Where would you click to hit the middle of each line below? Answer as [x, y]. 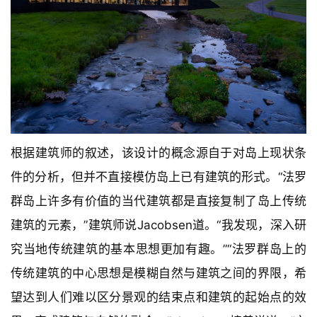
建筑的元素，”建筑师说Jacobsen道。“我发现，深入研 [158, 225]
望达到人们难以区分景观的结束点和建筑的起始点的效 [158, 298]
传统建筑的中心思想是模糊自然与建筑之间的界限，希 [158, 273]
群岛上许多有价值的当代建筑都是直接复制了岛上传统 [158, 201]
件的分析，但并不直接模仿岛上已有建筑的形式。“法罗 [158, 177]
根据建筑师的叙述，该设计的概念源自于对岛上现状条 [158, 153]
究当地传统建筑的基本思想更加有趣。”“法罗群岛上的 [158, 249]
